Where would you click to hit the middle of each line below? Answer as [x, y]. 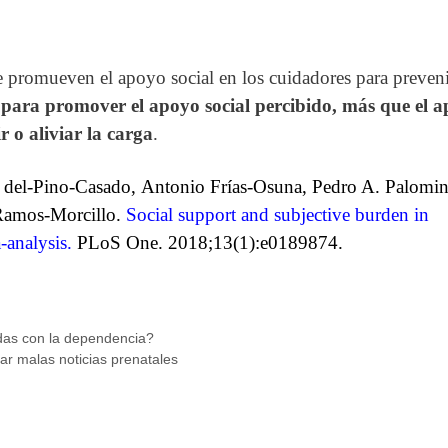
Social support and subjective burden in [277, 215]
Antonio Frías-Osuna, [226, 187]
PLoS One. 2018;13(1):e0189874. [210, 243]
